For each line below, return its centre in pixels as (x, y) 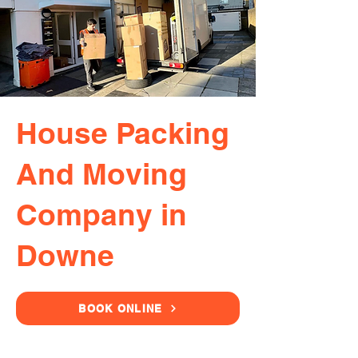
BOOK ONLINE (121, 308)
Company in (101, 214)
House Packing (123, 133)
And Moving (101, 173)
